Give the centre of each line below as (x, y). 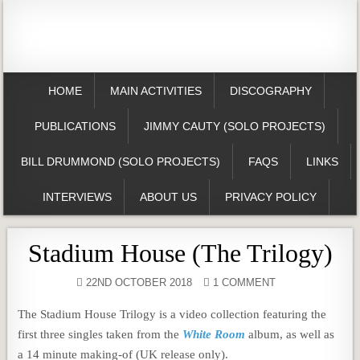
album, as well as (290, 334)
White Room (214, 334)
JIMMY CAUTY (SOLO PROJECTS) (234, 126)
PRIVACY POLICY (271, 197)
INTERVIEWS (77, 197)
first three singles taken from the (100, 334)
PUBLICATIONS (75, 126)
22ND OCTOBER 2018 (137, 282)
